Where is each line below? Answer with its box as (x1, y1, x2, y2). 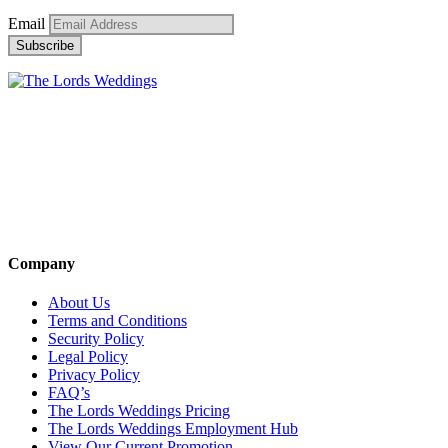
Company (8, 254, 75, 272)
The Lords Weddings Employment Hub (48, 420, 298, 438)
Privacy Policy (48, 366, 140, 384)
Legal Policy (48, 348, 128, 366)
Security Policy (48, 330, 144, 348)
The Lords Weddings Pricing (48, 402, 230, 420)
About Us (48, 294, 110, 312)
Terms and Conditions (48, 312, 187, 330)
